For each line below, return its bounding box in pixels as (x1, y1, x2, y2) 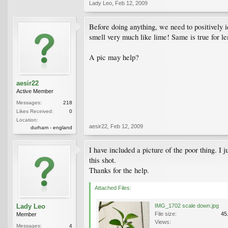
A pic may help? (89, 52, 139, 62)
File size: (155, 210, 177, 217)
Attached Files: (95, 184, 131, 191)
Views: (155, 218, 171, 225)
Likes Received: (16, 108, 53, 114)
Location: (16, 117, 38, 123)
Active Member (16, 88, 53, 94)
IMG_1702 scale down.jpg (155, 202, 219, 209)
